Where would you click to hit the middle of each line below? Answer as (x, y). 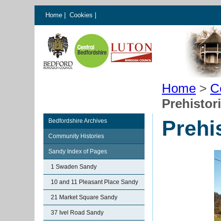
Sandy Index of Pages (78, 151)
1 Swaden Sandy (74, 167)
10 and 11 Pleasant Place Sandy (94, 182)
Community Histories (76, 136)
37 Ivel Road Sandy (77, 213)
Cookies (82, 15)
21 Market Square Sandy (84, 197)
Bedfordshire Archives (78, 121)
